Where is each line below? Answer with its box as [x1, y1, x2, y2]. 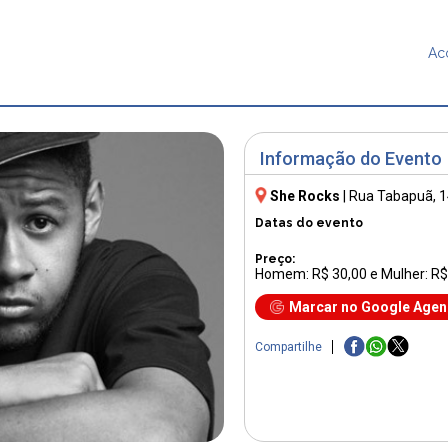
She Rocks [270, 187, 340, 204]
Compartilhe [255, 340, 322, 355]
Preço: [255, 251, 295, 266]
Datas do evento [255, 215, 363, 230]
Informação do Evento [260, 148, 442, 170]
